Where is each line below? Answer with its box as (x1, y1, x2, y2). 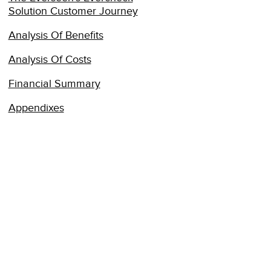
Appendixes (8, 102, 64, 115)
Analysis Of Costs (8, 53, 91, 67)
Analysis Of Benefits (8, 29, 103, 42)
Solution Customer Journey (8, 5, 138, 18)
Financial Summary (8, 77, 100, 91)
